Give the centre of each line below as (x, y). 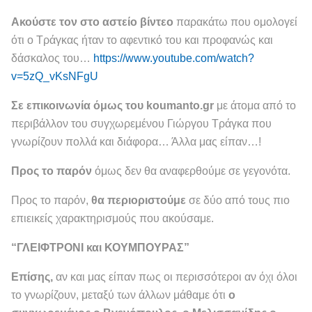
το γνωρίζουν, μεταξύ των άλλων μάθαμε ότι (120, 295)
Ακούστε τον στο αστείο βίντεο (92, 22)
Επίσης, (32, 276)
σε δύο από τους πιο (238, 200)
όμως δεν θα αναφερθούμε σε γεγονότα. (191, 171)
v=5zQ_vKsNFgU (55, 76)
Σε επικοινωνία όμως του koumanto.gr (112, 105)
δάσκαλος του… (52, 58)
